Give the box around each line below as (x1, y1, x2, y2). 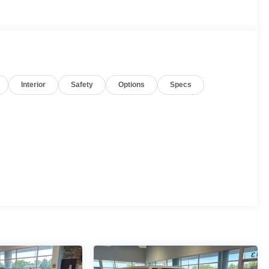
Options (118, 80, 145, 89)
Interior (21, 80, 46, 89)
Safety (71, 80, 94, 89)
